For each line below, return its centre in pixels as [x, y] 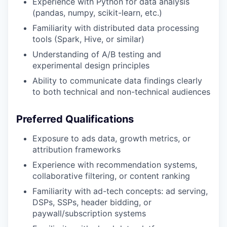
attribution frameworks [77, 149]
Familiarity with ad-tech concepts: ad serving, [120, 191]
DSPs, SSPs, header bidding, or [92, 202]
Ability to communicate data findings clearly [117, 81]
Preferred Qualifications [75, 119]
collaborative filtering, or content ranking [111, 176]
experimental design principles [91, 65]
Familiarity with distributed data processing [116, 28]
